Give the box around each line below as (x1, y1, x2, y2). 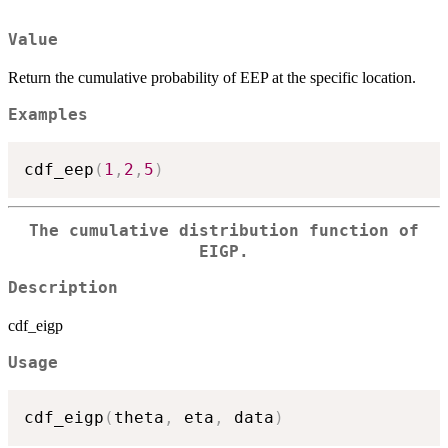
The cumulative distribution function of (29, 221, 419, 240)
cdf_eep (24, 159, 94, 179)
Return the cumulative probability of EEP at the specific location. (8, 69, 416, 87)
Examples (8, 106, 88, 125)
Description (8, 279, 118, 298)
